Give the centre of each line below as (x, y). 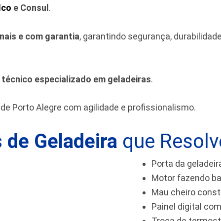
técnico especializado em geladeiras (76, 79)
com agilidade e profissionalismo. (129, 108)
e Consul (30, 7)
